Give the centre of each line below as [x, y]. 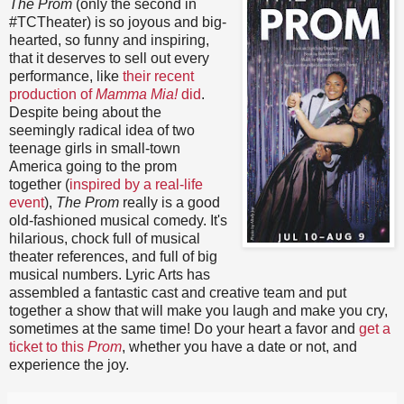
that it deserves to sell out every [109, 58]
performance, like [66, 76]
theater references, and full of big [113, 256]
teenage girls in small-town [95, 148]
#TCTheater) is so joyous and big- [118, 22]
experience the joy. [69, 364]
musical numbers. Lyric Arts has [110, 274]
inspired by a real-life [136, 184]
